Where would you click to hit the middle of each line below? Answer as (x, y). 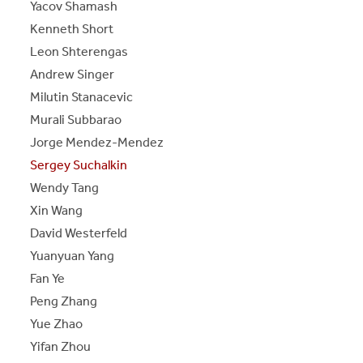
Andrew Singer (73, 74)
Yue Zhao (57, 323)
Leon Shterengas (79, 51)
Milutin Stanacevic (82, 96)
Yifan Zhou (61, 346)
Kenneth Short (72, 28)
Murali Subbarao (76, 119)
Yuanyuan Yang (73, 255)
